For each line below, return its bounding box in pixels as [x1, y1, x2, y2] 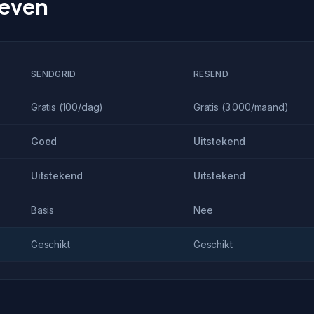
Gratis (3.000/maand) [193, 101, 289, 113]
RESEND [193, 69, 228, 79]
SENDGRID [31, 69, 76, 79]
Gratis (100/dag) [31, 101, 104, 113]
